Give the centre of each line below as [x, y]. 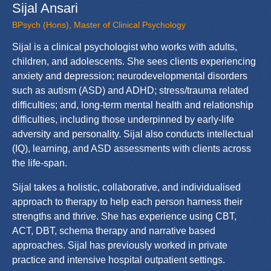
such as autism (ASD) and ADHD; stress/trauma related [130, 90]
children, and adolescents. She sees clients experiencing [134, 61]
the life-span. [40, 163]
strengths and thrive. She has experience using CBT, [124, 216]
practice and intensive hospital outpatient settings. [119, 260]
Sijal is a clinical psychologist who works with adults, [125, 47]
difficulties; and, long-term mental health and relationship [133, 105]
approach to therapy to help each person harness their [127, 201]
